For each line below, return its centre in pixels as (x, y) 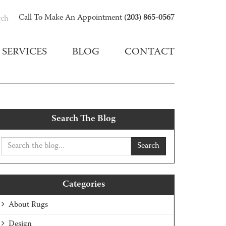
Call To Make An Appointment (71, 18)
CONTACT (150, 52)
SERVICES (24, 52)
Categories (83, 185)
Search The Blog (84, 119)
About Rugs (28, 205)
